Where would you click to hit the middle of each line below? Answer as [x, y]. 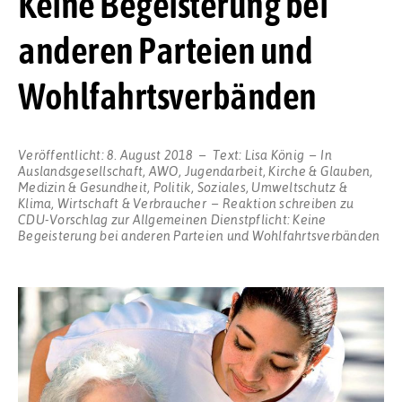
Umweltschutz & [299, 186]
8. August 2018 [150, 154]
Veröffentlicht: [62, 154]
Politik [172, 186]
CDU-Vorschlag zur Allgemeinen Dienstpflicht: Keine [172, 218]
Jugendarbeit [223, 170]
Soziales [221, 186]
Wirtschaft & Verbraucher [131, 202]
